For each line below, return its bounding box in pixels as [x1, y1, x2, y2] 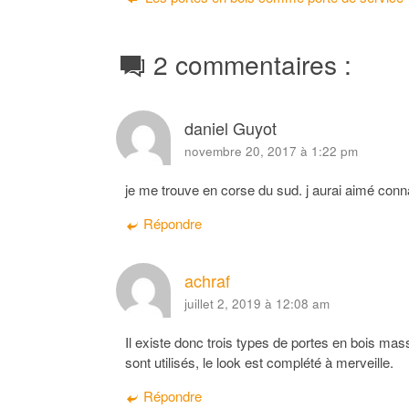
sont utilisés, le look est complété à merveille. [125, 352, 393, 372]
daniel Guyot [184, 115, 277, 140]
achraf [184, 268, 230, 293]
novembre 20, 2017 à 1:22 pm [184, 142, 358, 160]
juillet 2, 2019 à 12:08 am [184, 295, 330, 313]
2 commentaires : [153, 45, 352, 82]
